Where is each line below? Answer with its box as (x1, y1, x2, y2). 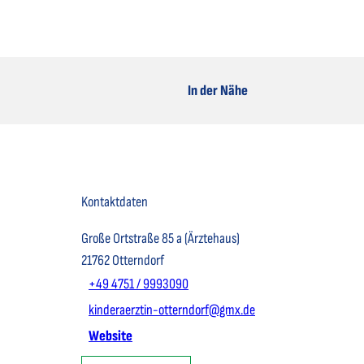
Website (89, 327, 132, 345)
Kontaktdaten (81, 193, 148, 210)
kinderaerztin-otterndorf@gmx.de (89, 301, 255, 319)
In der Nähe (188, 81, 248, 99)
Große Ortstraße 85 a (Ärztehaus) (81, 229, 240, 247)
